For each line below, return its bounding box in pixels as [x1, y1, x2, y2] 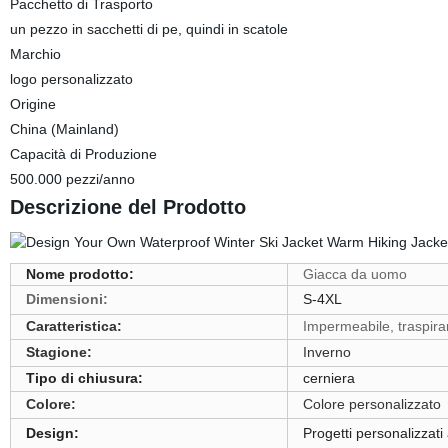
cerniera [302, 370, 355, 386]
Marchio [9, 46, 61, 62]
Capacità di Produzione [9, 146, 157, 162]
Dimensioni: [25, 291, 108, 307]
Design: [25, 425, 79, 441]
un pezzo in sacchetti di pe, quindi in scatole [9, 21, 288, 37]
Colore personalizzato [302, 396, 441, 412]
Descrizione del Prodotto [9, 196, 246, 218]
